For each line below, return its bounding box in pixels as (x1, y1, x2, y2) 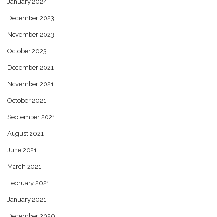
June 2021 (7, 146, 37, 154)
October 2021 (7, 96, 46, 104)
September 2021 (7, 113, 55, 121)
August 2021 (7, 129, 44, 137)
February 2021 (7, 179, 49, 186)
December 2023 (7, 14, 54, 22)
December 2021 (7, 63, 54, 71)
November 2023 (7, 31, 54, 38)
